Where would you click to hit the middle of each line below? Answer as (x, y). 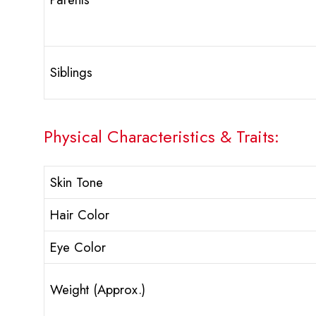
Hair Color (80, 215)
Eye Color (78, 248)
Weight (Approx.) (98, 290)
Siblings (71, 73)
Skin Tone (77, 183)
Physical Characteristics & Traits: (162, 137)
